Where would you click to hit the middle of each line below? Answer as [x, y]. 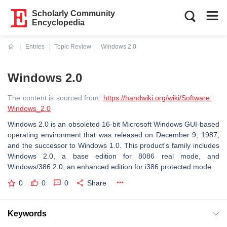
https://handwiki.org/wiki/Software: [158, 98]
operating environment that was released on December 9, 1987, [113, 135]
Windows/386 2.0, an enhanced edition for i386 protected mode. [110, 167]
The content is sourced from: [55, 98]
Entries [35, 47]
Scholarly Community [74, 13]
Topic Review [73, 47]
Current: [20, 53]
